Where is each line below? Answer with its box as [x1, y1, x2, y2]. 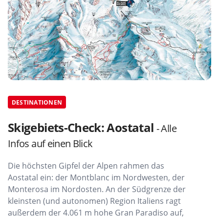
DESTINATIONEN [12, 98, 63, 107]
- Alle [156, 122, 176, 135]
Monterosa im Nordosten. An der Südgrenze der [8, 184, 186, 195]
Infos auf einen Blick [8, 137, 93, 151]
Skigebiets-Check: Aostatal [8, 119, 156, 136]
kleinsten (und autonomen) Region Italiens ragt [8, 196, 181, 207]
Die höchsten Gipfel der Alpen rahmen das [8, 160, 164, 172]
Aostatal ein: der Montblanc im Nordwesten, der [8, 172, 185, 183]
